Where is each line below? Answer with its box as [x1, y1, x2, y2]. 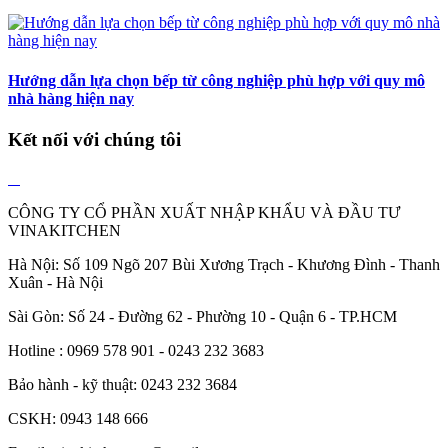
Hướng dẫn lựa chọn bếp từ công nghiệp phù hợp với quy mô [8, 71, 425, 89]
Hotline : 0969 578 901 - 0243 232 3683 [8, 341, 264, 359]
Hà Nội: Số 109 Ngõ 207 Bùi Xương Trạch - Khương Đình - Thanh [8, 255, 440, 273]
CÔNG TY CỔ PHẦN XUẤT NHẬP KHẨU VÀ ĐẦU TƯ [8, 203, 400, 221]
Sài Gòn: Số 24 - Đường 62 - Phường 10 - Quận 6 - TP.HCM [8, 307, 397, 325]
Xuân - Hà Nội [8, 273, 103, 291]
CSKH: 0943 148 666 [8, 409, 148, 427]
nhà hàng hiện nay [8, 89, 134, 107]
